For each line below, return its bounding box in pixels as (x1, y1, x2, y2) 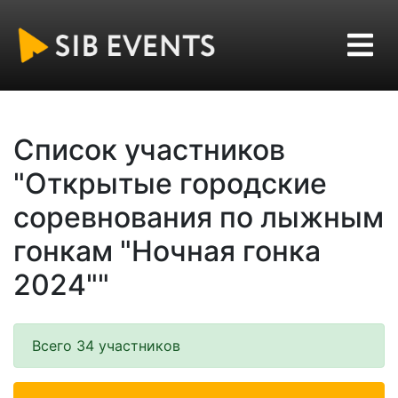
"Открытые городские (13, 165, 327, 201)
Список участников (13, 131, 285, 167)
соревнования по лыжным (13, 199, 384, 235)
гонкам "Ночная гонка (13, 233, 321, 268)
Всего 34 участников (32, 336, 180, 354)
